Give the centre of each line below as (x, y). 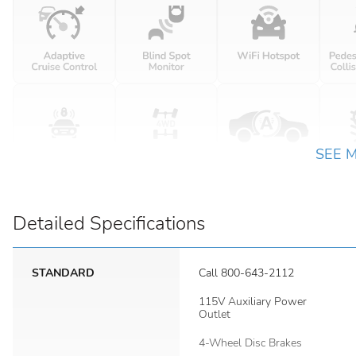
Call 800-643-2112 (246, 273)
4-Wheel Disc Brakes (250, 343)
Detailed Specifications (109, 223)
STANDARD (63, 273)
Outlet (215, 314)
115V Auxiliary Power (253, 302)
